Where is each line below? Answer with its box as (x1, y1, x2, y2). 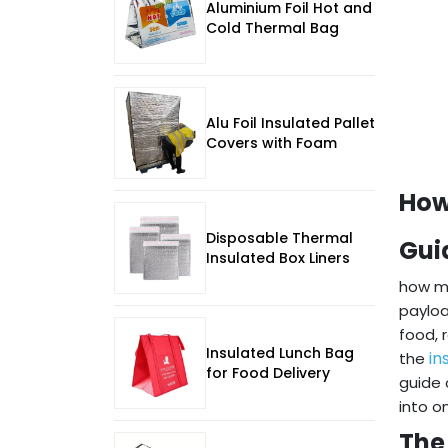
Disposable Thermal (206, 228, 353, 249)
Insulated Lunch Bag (206, 343, 354, 364)
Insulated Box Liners (206, 248, 350, 269)
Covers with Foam (206, 133, 337, 154)
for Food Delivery (206, 363, 330, 384)
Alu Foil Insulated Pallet (206, 113, 375, 134)
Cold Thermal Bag (206, 18, 339, 39)
